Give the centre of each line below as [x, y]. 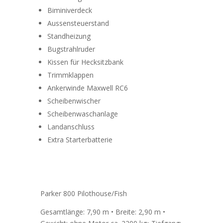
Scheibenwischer [74, 101]
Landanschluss [71, 127]
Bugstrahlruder [71, 49]
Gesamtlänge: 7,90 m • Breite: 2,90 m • [103, 212]
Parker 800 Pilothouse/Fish [83, 194]
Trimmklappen [70, 75]
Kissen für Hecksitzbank [85, 62]
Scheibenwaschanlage [82, 114]
